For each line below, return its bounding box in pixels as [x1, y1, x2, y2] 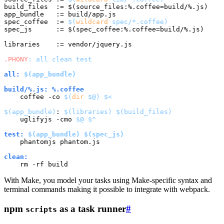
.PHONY [4, 55, 28, 63]
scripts [25, 204, 57, 214]
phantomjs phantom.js [4, 138, 100, 146]
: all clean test [28, 55, 92, 63]
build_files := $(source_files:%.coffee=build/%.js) [4, 3, 208, 11]
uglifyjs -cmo [4, 115, 76, 123]
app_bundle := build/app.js [4, 10, 116, 18]
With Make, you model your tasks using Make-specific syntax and [4, 176, 212, 185]
